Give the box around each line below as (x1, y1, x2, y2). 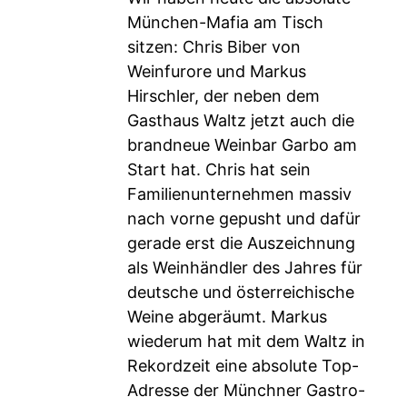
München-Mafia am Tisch (127, 13, 323, 32)
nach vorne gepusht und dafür (127, 209, 361, 228)
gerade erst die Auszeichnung (127, 233, 355, 253)
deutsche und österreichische (127, 283, 354, 302)
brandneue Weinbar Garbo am (127, 135, 357, 154)
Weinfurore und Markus (127, 62, 306, 81)
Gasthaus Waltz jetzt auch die (127, 111, 354, 130)
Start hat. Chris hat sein (127, 160, 311, 179)
